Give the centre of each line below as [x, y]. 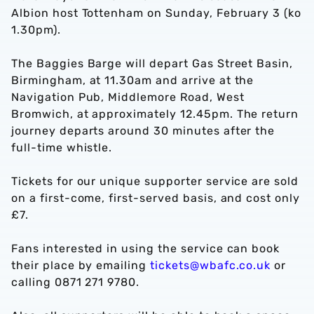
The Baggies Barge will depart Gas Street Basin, [152, 63]
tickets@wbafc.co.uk [211, 265]
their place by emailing [81, 265]
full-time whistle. [62, 148]
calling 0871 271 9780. [76, 282]
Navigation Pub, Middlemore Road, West [128, 97]
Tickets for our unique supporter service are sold [155, 181]
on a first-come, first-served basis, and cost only [156, 198]
